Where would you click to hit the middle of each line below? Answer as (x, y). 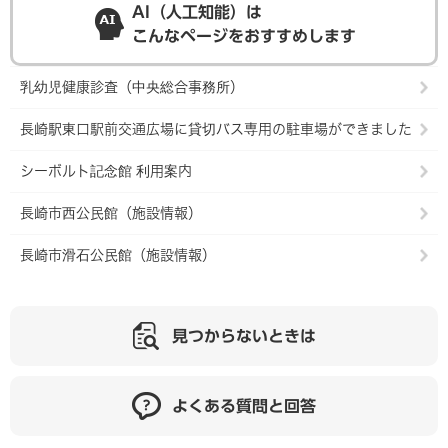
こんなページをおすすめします (244, 36)
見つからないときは (244, 336)
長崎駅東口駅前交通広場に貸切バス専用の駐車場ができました (216, 129)
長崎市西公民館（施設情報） (111, 213)
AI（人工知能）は (197, 12)
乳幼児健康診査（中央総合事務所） (132, 87)
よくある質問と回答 (244, 406)
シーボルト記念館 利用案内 (106, 171)
